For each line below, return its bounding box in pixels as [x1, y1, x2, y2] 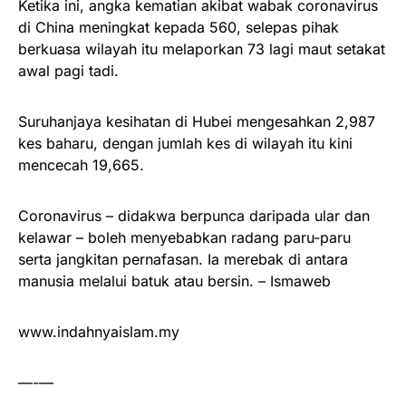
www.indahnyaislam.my [18, 322, 179, 341]
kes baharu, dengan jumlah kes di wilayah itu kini [18, 133, 353, 152]
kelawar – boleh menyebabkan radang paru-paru [18, 227, 351, 246]
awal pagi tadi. [18, 61, 119, 80]
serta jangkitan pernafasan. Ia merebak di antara [18, 249, 348, 268]
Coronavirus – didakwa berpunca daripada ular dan [18, 206, 370, 225]
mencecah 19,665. [18, 155, 144, 174]
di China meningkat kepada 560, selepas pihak [18, 17, 339, 36]
